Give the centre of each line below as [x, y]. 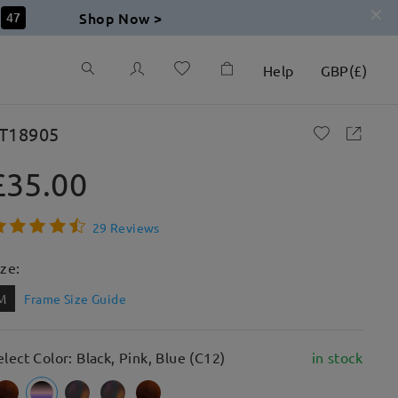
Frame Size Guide [75, 298]
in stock [337, 357]
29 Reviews [126, 227]
